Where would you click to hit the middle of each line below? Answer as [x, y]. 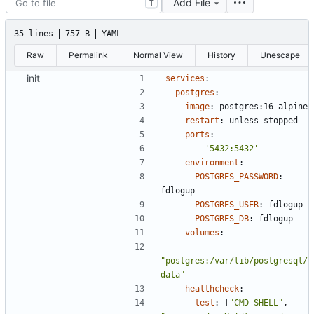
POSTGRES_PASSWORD [237, 177]
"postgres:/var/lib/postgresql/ [234, 261]
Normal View [158, 55]
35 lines [34, 34]
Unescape [280, 55]
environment [212, 163]
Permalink [89, 55]
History [222, 55]
